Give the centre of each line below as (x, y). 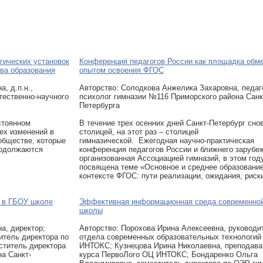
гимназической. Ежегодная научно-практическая (167, 141)
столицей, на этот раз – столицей (139, 132)
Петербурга (100, 105)
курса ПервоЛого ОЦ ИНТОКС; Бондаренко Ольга (168, 254)
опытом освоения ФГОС (122, 70)
